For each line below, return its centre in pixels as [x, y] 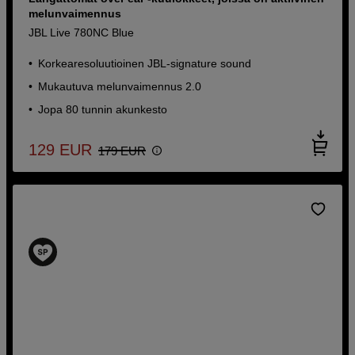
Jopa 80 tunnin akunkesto [103, 109]
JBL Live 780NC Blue [82, 32]
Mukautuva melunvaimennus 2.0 [120, 86]
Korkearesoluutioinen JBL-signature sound [145, 63]
